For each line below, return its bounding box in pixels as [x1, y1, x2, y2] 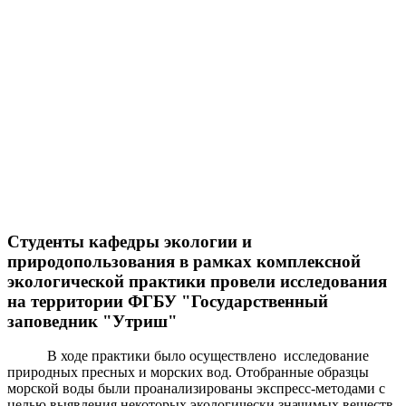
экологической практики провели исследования [7, 271, 387, 291]
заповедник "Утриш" [7, 311, 178, 331]
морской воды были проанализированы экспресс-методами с [7, 381, 385, 397]
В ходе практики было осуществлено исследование [7, 348, 369, 364]
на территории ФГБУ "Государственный [7, 291, 328, 311]
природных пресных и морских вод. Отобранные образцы [7, 364, 369, 381]
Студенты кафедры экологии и [7, 231, 252, 251]
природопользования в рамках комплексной [7, 251, 361, 271]
